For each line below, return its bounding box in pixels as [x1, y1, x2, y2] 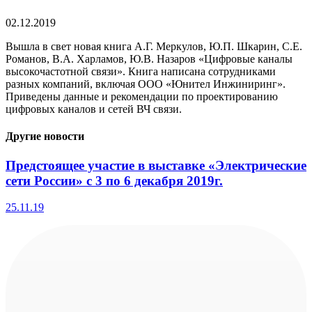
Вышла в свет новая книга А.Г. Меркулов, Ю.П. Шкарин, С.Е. [6, 40, 302, 53]
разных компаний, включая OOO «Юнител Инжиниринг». [6, 78, 288, 91]
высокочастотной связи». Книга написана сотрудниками [6, 65, 276, 78]
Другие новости [6, 130, 84, 143]
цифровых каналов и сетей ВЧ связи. [6, 103, 182, 116]
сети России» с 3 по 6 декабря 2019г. [6, 173, 223, 188]
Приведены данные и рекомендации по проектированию [6, 91, 278, 103]
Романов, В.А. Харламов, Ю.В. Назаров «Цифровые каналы [6, 53, 292, 65]
